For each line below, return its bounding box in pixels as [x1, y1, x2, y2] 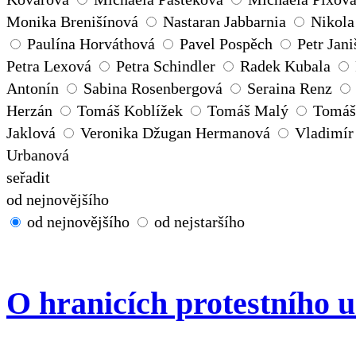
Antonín [6, 79, 59, 98]
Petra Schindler [116, 57, 215, 75]
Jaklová [6, 124, 56, 142]
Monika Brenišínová [6, 13, 138, 31]
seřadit [6, 168, 50, 187]
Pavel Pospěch [180, 35, 273, 53]
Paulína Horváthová [27, 35, 155, 53]
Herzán [6, 102, 52, 120]
